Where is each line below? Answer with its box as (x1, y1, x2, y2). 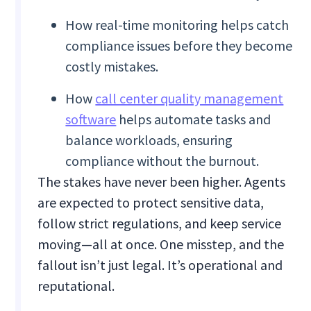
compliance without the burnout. (65, 152, 260, 170)
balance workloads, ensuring (65, 131, 233, 149)
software (65, 110, 117, 128)
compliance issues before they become (65, 37, 293, 55)
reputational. (37, 277, 115, 295)
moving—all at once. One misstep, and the (37, 235, 285, 253)
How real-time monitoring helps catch (65, 16, 289, 34)
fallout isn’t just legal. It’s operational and (37, 256, 283, 274)
